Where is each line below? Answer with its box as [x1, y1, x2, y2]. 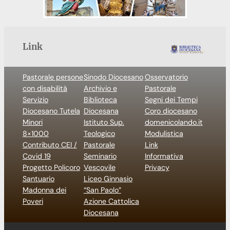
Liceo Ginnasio [83, 174, 132, 183]
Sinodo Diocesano [83, 72, 143, 82]
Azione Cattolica [83, 196, 139, 206]
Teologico [83, 128, 115, 138]
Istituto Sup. [83, 117, 124, 127]
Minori [22, 117, 43, 127]
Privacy [144, 162, 169, 172]
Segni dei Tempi [144, 94, 198, 104]
